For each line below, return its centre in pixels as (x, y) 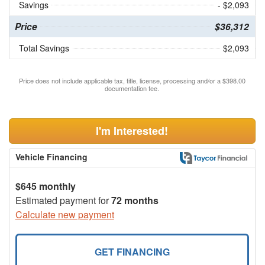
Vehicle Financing (51, 157)
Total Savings (44, 48)
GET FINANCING (132, 252)
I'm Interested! (132, 131)
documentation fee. (132, 88)
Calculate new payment (64, 215)
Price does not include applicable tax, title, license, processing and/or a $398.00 (132, 81)
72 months (135, 201)
